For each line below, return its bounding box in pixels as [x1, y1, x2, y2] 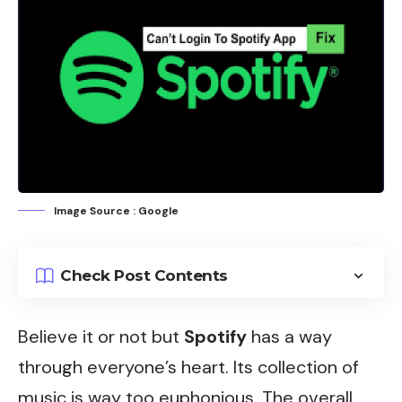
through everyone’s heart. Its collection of [18, 354, 359, 379]
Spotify [184, 324, 247, 348]
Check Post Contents [60, 266, 228, 284]
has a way [251, 324, 332, 348]
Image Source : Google [54, 204, 179, 218]
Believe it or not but [18, 324, 179, 348]
